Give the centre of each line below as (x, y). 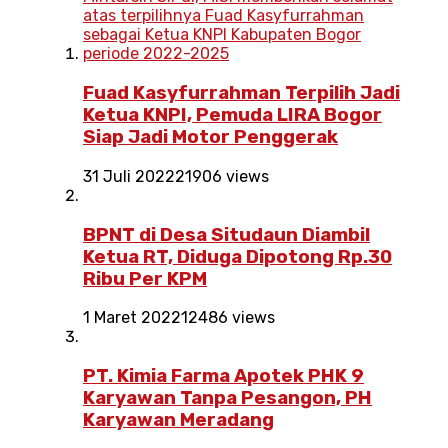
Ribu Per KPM (145, 278)
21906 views (222, 176)
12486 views (228, 318)
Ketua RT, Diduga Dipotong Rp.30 (237, 256)
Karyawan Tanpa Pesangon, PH (227, 398)
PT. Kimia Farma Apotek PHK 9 (223, 376)
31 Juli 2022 (129, 176)
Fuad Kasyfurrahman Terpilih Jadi (241, 93)
